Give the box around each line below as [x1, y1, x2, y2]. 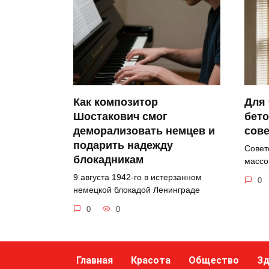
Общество [189, 255, 239, 266]
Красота [131, 255, 171, 266]
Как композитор [73, 96, 158, 109]
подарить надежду [73, 139, 173, 152]
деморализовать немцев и [73, 125, 215, 138]
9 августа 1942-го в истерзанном [73, 172, 202, 183]
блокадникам [73, 154, 144, 166]
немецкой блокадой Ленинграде [73, 185, 200, 195]
